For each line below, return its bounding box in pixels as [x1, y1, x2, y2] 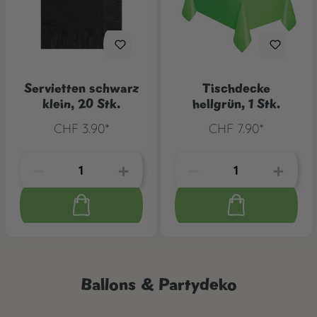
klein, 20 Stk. [42, 96, 120, 113]
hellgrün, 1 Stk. [192, 96, 280, 113]
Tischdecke [202, 80, 270, 97]
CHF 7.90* [209, 120, 263, 137]
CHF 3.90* [53, 120, 109, 137]
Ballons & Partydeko [80, 273, 237, 296]
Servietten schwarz [23, 80, 139, 97]
